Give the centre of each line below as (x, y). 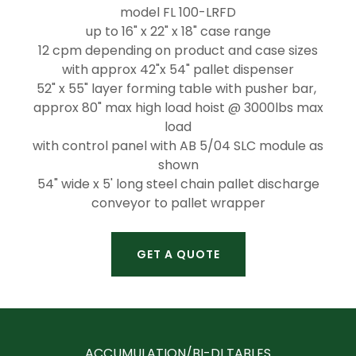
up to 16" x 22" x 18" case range (178, 31)
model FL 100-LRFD (178, 12)
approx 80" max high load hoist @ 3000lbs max (178, 108)
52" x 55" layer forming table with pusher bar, (178, 89)
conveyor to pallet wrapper (178, 203)
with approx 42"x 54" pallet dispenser (178, 70)
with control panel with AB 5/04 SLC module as (178, 146)
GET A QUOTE (178, 254)
